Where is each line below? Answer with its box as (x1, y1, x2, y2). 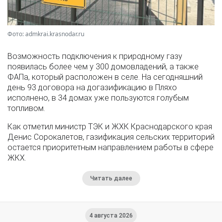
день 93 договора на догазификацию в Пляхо (7, 83, 177, 93)
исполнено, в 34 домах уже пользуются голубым (7, 93, 189, 103)
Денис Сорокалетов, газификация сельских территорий (7, 132, 215, 142)
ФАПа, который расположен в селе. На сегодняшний (7, 72, 203, 82)
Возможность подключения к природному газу (7, 52, 182, 61)
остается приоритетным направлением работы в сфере (7, 143, 214, 153)
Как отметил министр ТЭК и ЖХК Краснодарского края (7, 122, 212, 132)
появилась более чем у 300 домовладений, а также (7, 62, 199, 72)
